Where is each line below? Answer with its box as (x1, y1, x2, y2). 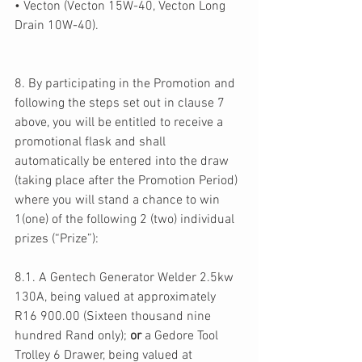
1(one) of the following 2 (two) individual (15, 212, 238, 229)
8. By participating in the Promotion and (15, 76, 238, 93)
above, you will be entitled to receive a (15, 115, 226, 132)
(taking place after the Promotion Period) (15, 173, 241, 190)
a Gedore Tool (145, 328, 221, 345)
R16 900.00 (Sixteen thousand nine (15, 309, 214, 326)
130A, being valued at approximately (15, 289, 219, 306)
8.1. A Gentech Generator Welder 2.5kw (15, 270, 237, 287)
